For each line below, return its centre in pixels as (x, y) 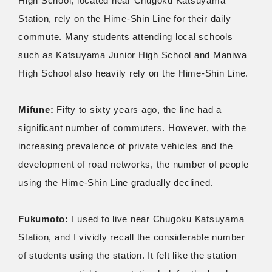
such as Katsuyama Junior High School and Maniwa (133, 55)
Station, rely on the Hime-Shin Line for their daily (125, 19)
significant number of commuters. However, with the (132, 128)
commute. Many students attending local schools (126, 37)
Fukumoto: (43, 219)
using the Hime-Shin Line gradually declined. (116, 182)
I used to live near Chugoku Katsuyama (156, 219)
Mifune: (36, 110)
